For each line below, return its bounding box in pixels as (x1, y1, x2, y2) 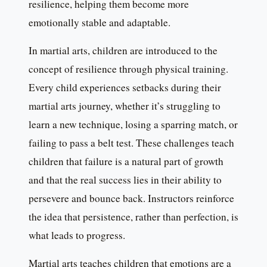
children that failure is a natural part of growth (29, 154, 223, 169)
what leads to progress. (29, 228, 125, 243)
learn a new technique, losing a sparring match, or (29, 117, 238, 132)
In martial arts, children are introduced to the (29, 44, 218, 58)
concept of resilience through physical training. (29, 62, 228, 76)
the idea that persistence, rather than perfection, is (29, 210, 238, 224)
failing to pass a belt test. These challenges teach (29, 136, 234, 150)
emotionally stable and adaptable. (29, 15, 170, 30)
